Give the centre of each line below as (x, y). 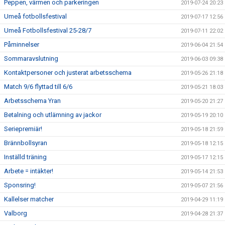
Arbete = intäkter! (29, 171)
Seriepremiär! (23, 129)
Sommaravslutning (31, 59)
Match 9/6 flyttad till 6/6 (38, 87)
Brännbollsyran (26, 143)
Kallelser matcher (29, 199)
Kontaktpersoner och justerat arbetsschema (68, 73)
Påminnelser (22, 44)
